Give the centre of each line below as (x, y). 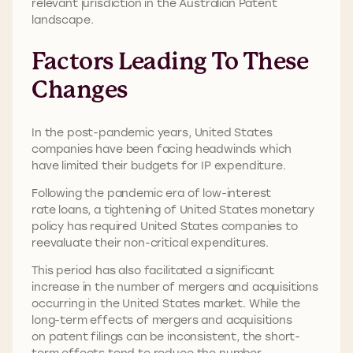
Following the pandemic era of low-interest (152, 193)
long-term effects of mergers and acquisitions (162, 320)
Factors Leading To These (170, 61)
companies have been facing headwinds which (162, 149)
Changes (82, 90)
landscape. (64, 20)
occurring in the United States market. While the (166, 303)
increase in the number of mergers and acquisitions (175, 287)
